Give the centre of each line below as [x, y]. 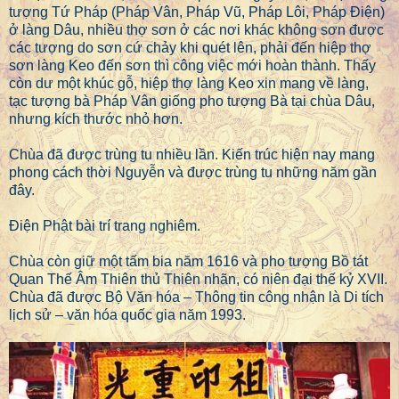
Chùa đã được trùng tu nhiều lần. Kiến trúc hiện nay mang [192, 155]
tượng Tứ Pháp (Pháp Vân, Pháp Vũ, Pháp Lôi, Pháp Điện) [197, 12]
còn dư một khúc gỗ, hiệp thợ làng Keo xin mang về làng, [189, 84]
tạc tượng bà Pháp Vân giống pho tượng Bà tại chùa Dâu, [192, 102]
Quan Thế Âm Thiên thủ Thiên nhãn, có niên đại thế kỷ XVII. [198, 280]
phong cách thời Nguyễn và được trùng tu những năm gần [193, 173]
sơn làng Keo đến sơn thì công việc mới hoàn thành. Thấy [192, 66]
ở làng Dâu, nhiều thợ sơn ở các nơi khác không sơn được [196, 30]
